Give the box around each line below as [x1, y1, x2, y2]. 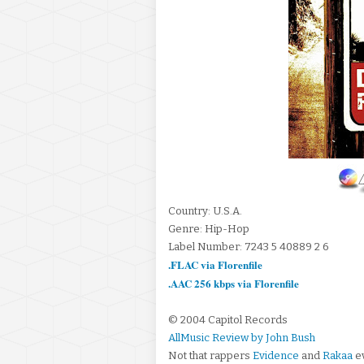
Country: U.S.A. [168, 205, 242, 217]
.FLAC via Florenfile [168, 257, 262, 272]
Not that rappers [168, 349, 253, 362]
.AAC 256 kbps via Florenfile [168, 275, 299, 291]
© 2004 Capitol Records [168, 314, 288, 326]
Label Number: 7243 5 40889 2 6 [168, 240, 329, 253]
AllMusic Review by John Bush [168, 331, 315, 344]
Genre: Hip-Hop [168, 223, 249, 235]
